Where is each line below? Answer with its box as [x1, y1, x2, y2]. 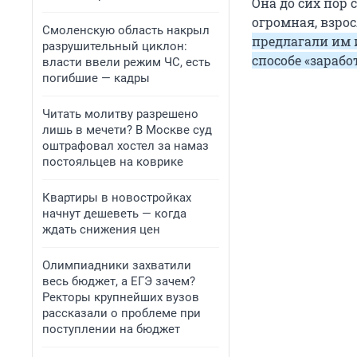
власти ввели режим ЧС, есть [42, 55, 210, 69]
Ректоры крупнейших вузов [42, 290, 199, 304]
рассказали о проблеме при [42, 306, 201, 320]
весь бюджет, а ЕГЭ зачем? [42, 274, 195, 288]
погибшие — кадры [42, 71, 150, 85]
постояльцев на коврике [42, 155, 183, 169]
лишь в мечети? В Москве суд [42, 123, 212, 137]
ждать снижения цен [42, 222, 160, 237]
